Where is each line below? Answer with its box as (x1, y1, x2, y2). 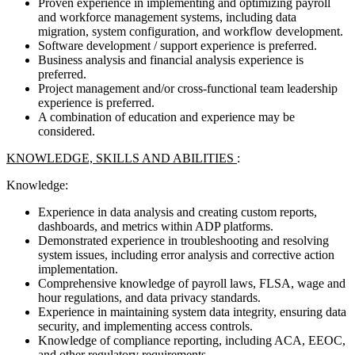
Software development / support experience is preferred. (38, 38, 317, 52)
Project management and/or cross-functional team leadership (38, 81, 338, 95)
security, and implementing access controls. (38, 319, 253, 333)
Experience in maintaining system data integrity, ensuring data (38, 304, 346, 319)
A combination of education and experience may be (38, 109, 295, 124)
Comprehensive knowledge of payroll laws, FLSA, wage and (38, 276, 345, 290)
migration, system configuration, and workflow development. (38, 24, 343, 38)
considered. (38, 124, 95, 138)
